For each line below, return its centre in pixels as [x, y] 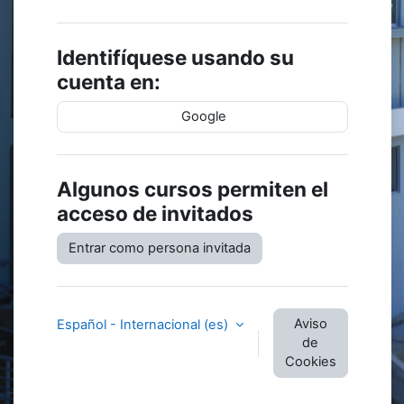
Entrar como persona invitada [159, 248]
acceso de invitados [155, 214]
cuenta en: [108, 82]
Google [202, 117]
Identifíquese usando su [175, 58]
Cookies [310, 362]
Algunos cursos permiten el [192, 189]
